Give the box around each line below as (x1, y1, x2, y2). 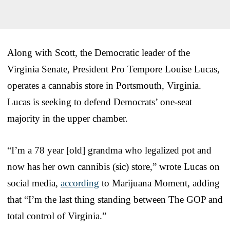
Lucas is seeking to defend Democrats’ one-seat (7, 96, 192, 107)
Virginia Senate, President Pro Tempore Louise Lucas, (7, 63, 220, 74)
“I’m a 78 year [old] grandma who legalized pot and (7, 144, 212, 156)
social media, (7, 177, 61, 188)
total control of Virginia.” (7, 210, 106, 221)
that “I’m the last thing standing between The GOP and (7, 194, 223, 205)
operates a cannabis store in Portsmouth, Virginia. (7, 80, 201, 91)
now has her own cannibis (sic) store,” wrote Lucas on (7, 161, 220, 172)
